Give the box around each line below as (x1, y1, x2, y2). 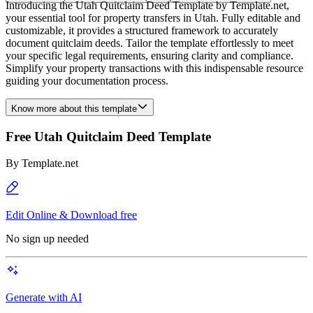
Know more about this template (11, 103, 137, 114)
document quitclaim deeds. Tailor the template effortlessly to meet (6, 37, 293, 49)
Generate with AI (6, 291, 82, 304)
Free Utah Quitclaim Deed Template (6, 129, 211, 144)
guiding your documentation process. (6, 75, 168, 87)
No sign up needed (6, 233, 89, 245)
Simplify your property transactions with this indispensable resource (6, 62, 303, 74)
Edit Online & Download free (6, 209, 137, 221)
